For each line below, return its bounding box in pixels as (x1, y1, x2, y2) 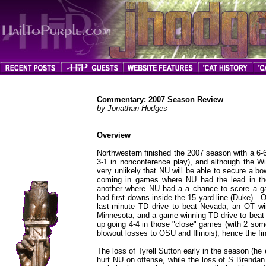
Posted (28, 156, 49, 163)
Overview (97, 131, 131, 140)
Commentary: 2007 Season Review (97, 95, 223, 104)
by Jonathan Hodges (97, 104, 167, 113)
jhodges (27, 142, 50, 149)
